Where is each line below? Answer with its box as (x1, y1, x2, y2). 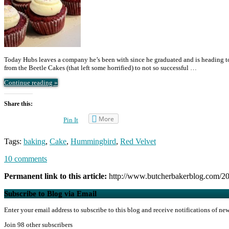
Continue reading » (4, 78, 58, 86)
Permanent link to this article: (4, 171, 109, 180)
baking (24, 136, 45, 146)
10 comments (4, 154, 47, 163)
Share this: (4, 100, 33, 107)
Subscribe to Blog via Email (4, 189, 97, 198)
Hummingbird (71, 136, 116, 146)
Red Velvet (120, 136, 156, 146)
